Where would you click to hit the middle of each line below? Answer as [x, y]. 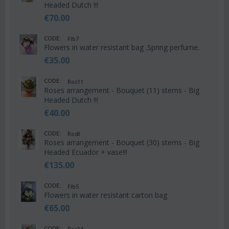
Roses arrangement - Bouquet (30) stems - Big [122, 143]
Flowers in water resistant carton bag [106, 195]
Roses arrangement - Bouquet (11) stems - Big [122, 90]
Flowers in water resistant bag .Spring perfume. [122, 48]
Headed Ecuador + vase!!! [86, 152]
